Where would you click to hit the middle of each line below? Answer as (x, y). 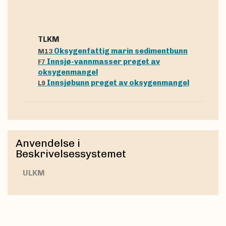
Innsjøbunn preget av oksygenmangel (118, 83)
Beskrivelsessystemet (71, 153)
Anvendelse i (48, 143)
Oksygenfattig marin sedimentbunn (121, 51)
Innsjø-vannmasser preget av (103, 62)
